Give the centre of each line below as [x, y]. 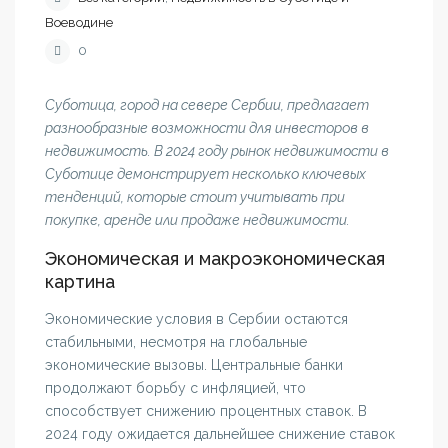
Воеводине [79, 23]
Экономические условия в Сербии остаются [197, 319]
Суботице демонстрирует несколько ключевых [206, 174]
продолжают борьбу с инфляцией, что [176, 388]
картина [80, 282]
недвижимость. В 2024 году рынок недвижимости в [217, 151]
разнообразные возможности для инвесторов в [207, 128]
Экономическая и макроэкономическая [215, 259]
